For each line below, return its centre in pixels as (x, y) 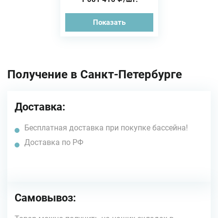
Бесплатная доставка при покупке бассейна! (106, 128)
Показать (109, 22)
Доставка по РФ (54, 142)
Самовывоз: (45, 198)
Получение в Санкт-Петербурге (95, 74)
